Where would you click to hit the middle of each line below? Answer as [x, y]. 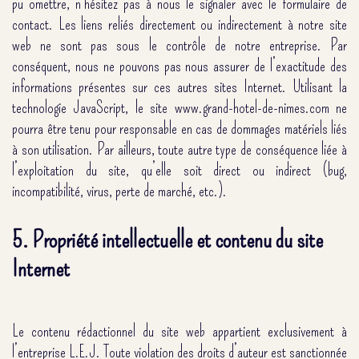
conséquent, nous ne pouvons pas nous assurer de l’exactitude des [179, 65]
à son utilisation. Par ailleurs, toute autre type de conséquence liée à [179, 149]
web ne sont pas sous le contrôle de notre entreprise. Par [179, 44]
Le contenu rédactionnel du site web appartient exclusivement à [179, 331]
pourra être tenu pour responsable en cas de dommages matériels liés [179, 128]
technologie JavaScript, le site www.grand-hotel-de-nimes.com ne [179, 107]
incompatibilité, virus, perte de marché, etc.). [119, 190]
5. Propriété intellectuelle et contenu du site [167, 239]
